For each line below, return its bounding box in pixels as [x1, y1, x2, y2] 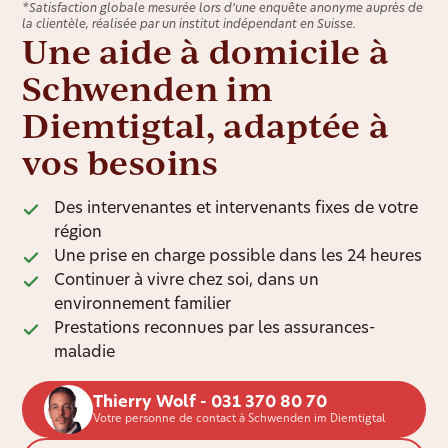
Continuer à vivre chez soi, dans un [54, 273, 320, 290]
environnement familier [54, 297, 232, 314]
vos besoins [22, 140, 219, 185]
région [54, 225, 103, 242]
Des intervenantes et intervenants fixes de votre [54, 201, 419, 218]
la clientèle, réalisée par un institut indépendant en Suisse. [22, 19, 357, 32]
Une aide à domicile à [22, 29, 390, 74]
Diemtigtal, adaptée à [22, 103, 390, 148]
